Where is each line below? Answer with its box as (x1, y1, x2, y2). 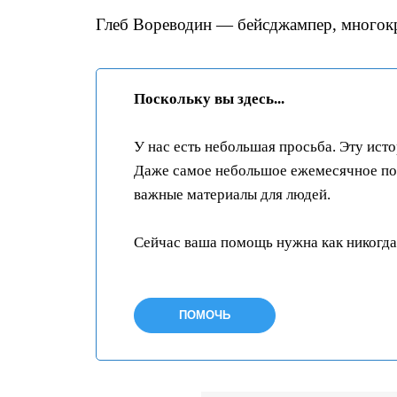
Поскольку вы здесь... (134, 90, 284, 107)
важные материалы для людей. (134, 186, 331, 203)
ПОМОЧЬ (179, 308, 230, 322)
